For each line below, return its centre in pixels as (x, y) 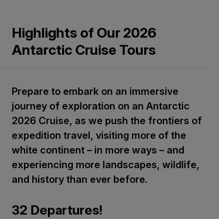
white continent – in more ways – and (98, 150)
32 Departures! (57, 210)
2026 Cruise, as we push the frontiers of (107, 120)
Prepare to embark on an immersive (95, 91)
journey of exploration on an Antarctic (101, 106)
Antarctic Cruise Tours (84, 50)
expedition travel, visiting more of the (99, 135)
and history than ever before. (80, 179)
